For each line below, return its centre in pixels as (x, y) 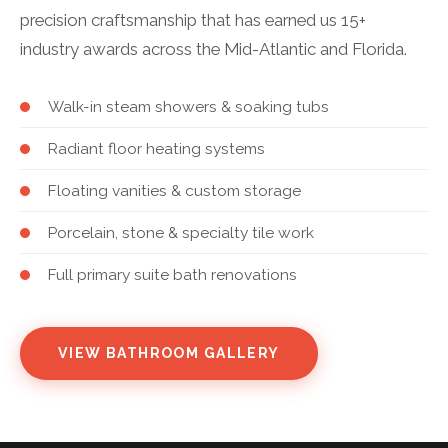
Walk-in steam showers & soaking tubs (188, 106)
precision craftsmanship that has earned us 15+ (193, 20)
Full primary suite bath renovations (172, 274)
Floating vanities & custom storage (174, 190)
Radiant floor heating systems (156, 148)
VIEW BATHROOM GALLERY (169, 353)
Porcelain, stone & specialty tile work (181, 232)
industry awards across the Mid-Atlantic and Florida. (213, 49)
